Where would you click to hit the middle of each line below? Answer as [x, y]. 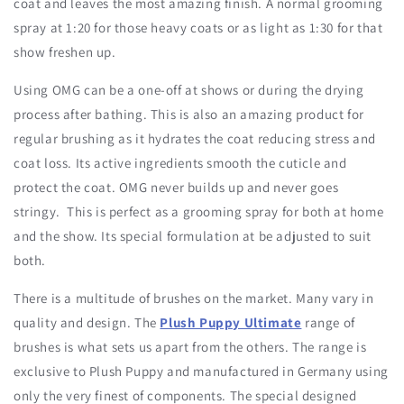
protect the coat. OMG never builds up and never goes [176, 188]
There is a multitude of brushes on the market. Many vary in [194, 298]
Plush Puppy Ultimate [231, 323]
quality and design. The [85, 323]
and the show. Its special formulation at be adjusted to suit [193, 236]
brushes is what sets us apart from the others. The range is [190, 347]
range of [330, 323]
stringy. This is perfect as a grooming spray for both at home [199, 212]
